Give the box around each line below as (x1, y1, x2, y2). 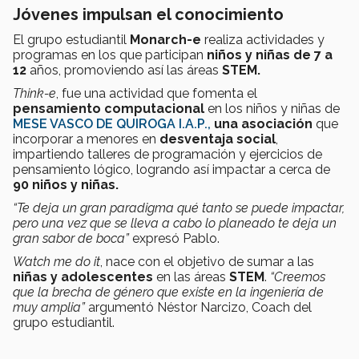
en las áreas (153, 269, 229, 285)
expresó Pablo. (132, 231, 223, 247)
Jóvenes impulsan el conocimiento (13, 5, 288, 25)
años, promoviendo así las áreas (26, 63, 222, 79)
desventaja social (159, 131, 276, 147)
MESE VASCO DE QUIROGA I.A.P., (13, 116, 211, 132)
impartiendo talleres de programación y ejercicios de (13, 147, 322, 163)
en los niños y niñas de (208, 101, 340, 117)
